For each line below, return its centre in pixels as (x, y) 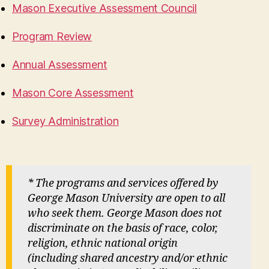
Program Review (52, 36)
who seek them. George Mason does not (125, 213)
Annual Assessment (60, 65)
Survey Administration (65, 121)
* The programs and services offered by (123, 183)
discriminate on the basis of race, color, (123, 228)
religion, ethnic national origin (103, 243)
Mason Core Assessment (73, 93)
